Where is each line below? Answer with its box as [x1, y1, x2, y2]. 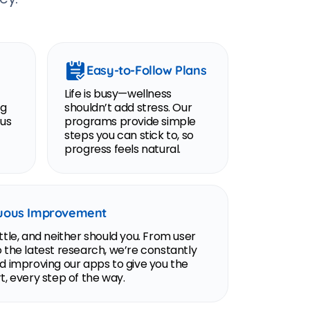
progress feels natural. [64, 141, 181, 157]
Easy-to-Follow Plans [86, 62, 207, 78]
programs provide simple [64, 113, 196, 129]
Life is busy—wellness [64, 86, 172, 102]
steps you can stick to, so [64, 127, 194, 143]
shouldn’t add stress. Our [64, 100, 192, 116]
